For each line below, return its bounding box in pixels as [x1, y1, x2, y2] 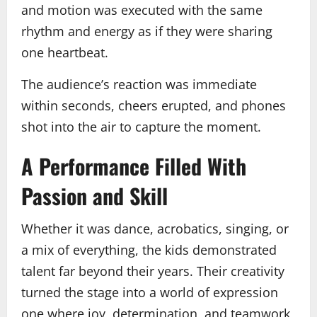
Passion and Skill [21, 179, 168, 212]
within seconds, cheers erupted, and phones [21, 96, 286, 114]
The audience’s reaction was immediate [21, 75, 260, 93]
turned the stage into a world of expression [21, 283, 278, 301]
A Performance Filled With [21, 149, 246, 182]
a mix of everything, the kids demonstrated [21, 241, 277, 258]
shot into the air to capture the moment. [21, 117, 261, 135]
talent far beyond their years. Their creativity [21, 262, 284, 279]
